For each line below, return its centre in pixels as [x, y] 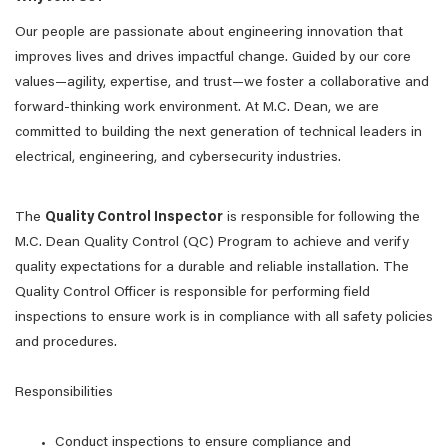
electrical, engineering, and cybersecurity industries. [180, 158]
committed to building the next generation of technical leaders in [218, 133]
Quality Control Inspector [134, 218]
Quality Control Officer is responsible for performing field [192, 293]
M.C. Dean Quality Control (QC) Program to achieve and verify [212, 243]
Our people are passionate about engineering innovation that [209, 33]
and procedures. [66, 343]
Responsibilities [64, 393]
